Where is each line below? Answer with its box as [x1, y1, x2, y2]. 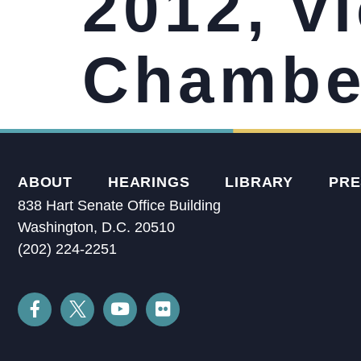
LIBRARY [225, 174, 294, 191]
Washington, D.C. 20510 [18, 219, 175, 236]
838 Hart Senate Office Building [18, 197, 221, 214]
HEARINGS [108, 174, 190, 191]
